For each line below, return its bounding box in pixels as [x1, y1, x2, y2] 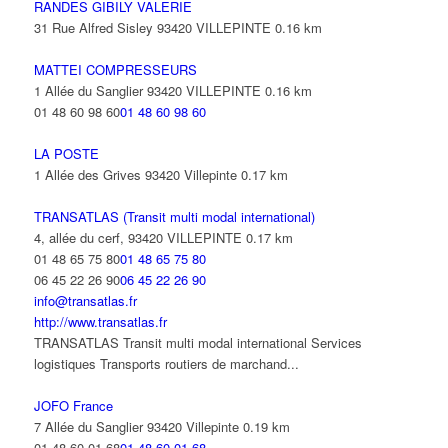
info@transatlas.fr [33, 291, 137, 310]
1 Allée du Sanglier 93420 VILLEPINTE [33, 81, 261, 100]
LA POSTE [33, 144, 99, 163]
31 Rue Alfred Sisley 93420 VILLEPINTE [33, 18, 271, 37]
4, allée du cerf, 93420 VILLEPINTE [33, 228, 242, 247]
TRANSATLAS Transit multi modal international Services [33, 333, 362, 352]
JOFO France [33, 396, 113, 415]
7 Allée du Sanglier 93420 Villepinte [33, 417, 239, 436]
